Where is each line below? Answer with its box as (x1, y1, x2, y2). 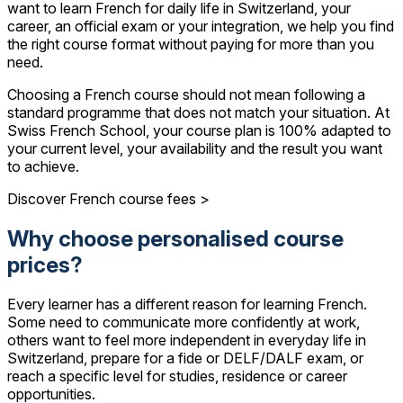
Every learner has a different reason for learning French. (7, 295, 367, 314)
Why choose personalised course (7, 225, 344, 252)
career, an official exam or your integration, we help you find (7, 16, 394, 35)
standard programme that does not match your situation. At (7, 103, 390, 121)
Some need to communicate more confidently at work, (7, 313, 360, 332)
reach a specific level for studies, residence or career (7, 367, 347, 386)
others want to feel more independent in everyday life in (7, 331, 366, 350)
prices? (7, 251, 83, 278)
